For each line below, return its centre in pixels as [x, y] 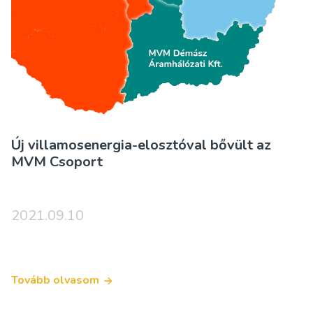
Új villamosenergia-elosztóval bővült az [141, 145]
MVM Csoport [57, 161]
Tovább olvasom [55, 281]
